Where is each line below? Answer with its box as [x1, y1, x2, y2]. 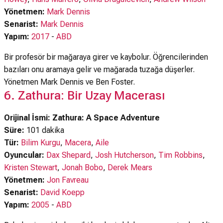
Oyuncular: [4, 150, 46, 160]
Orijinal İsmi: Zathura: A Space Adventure [4, 113, 160, 122]
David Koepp [40, 188, 85, 197]
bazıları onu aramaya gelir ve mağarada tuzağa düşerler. [4, 65, 195, 74]
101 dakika [24, 125, 64, 135]
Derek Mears [108, 163, 152, 172]
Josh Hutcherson [95, 150, 154, 160]
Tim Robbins [158, 150, 203, 160]
